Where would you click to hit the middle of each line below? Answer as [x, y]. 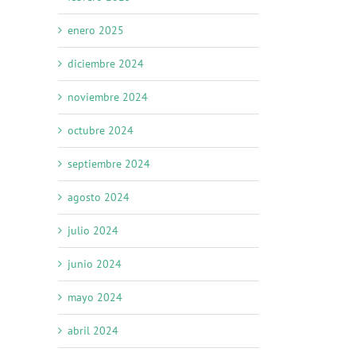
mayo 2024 [95, 298]
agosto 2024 [99, 197]
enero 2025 [96, 31]
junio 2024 [95, 264]
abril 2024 [93, 331]
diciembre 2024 [106, 64]
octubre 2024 [101, 131]
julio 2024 [93, 231]
